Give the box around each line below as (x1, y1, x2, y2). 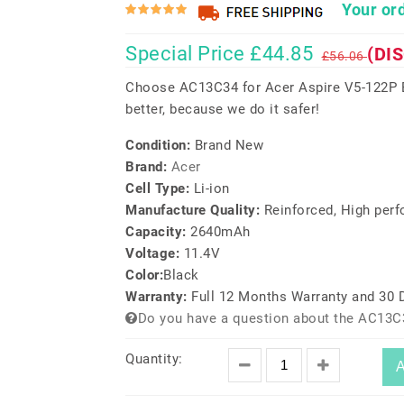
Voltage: (125, 245, 184, 262)
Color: (125, 267, 163, 283)
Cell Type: (125, 180, 194, 197)
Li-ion (193, 180, 230, 197)
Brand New (194, 137, 263, 153)
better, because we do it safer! (125, 101, 320, 117)
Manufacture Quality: (125, 202, 264, 218)
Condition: (125, 137, 195, 153)
